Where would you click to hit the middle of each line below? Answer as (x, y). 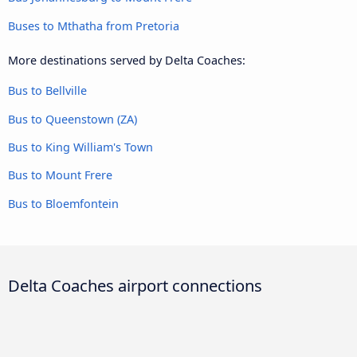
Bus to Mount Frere (60, 175)
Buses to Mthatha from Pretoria (94, 25)
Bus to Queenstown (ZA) (73, 119)
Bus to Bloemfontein (63, 203)
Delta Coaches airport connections (135, 285)
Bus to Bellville (47, 91)
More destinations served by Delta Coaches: (127, 60)
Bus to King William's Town (80, 147)
